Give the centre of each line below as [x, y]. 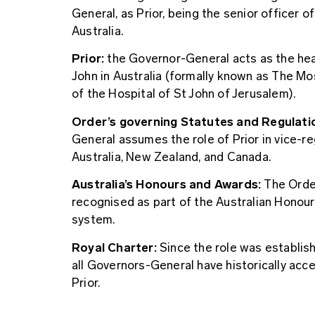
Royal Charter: [114, 247]
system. [94, 220]
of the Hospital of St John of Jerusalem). [184, 94]
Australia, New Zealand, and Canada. [171, 156]
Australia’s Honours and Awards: [167, 185]
